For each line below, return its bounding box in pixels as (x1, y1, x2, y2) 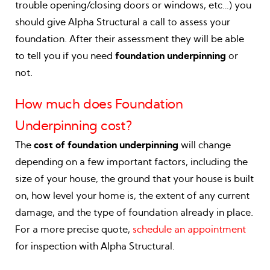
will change (178, 140, 231, 150)
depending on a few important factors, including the (15, 157, 248, 167)
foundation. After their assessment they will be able (15, 34, 244, 44)
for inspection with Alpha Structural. (15, 241, 175, 251)
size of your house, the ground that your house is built (15, 174, 254, 184)
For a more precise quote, (15, 224, 133, 234)
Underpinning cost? (15, 119, 133, 133)
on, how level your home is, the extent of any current (15, 190, 250, 201)
